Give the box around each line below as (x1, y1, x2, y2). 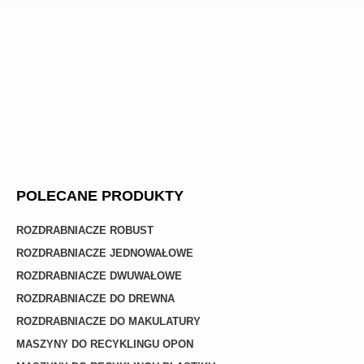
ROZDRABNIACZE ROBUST (16, 223, 154, 236)
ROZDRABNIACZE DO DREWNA (16, 292, 175, 305)
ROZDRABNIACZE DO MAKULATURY (16, 314, 201, 327)
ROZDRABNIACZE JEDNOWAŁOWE (16, 246, 193, 259)
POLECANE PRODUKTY (16, 187, 184, 204)
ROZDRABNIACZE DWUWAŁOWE (16, 269, 182, 282)
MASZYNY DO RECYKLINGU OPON (16, 337, 193, 350)
